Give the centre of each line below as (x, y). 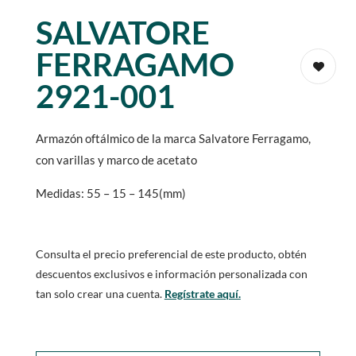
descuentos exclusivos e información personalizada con (171, 273)
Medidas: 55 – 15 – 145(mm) (110, 193)
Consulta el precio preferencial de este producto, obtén (171, 253)
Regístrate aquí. (202, 293)
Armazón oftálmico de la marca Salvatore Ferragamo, (173, 138)
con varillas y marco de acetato (116, 159)
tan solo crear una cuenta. (100, 293)
